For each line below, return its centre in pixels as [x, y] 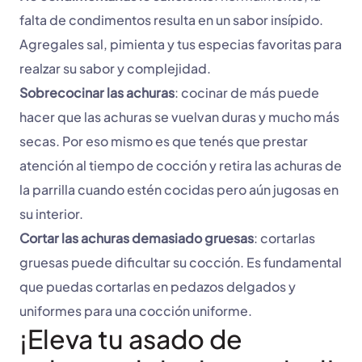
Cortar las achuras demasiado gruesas [137, 238]
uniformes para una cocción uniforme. [137, 311]
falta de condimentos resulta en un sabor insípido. [171, 20]
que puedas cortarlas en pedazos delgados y [158, 287]
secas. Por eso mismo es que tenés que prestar [164, 141]
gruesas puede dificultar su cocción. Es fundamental [181, 263]
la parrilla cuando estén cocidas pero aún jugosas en [179, 190]
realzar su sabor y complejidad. [115, 69]
